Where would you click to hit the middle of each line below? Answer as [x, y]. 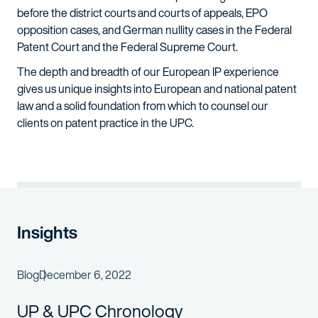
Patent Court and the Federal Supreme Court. [127, 47]
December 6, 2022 [85, 275]
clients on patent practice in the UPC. [105, 123]
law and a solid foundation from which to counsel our [143, 106]
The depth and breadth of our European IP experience [148, 72]
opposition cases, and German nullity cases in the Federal [154, 30]
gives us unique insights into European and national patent [157, 89]
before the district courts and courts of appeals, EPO [142, 13]
